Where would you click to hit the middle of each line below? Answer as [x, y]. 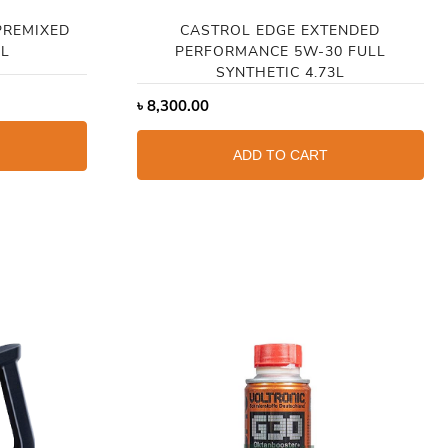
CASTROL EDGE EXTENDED [280, 30]
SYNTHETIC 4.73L [280, 72]
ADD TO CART [280, 154]
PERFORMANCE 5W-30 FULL [280, 51]
